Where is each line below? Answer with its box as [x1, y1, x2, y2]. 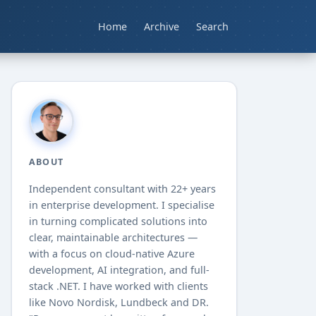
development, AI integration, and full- [29, 263, 209, 277]
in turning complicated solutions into [29, 214, 207, 229]
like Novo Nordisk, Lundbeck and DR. [29, 296, 209, 310]
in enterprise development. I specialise [29, 198, 214, 212]
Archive [144, 20, 179, 34]
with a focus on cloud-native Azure [29, 247, 195, 261]
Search [196, 20, 229, 34]
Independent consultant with [29, 182, 171, 196]
